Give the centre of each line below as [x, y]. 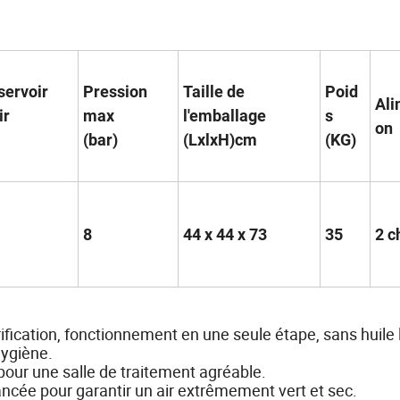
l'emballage [226, 115]
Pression [115, 91]
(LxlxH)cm [220, 139]
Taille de [214, 91]
